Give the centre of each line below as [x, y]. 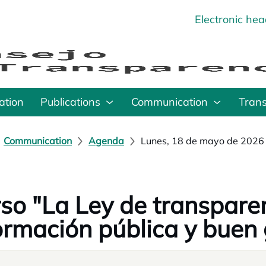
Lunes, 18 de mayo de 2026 [202, 141]
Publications [70, 102]
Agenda [106, 141]
